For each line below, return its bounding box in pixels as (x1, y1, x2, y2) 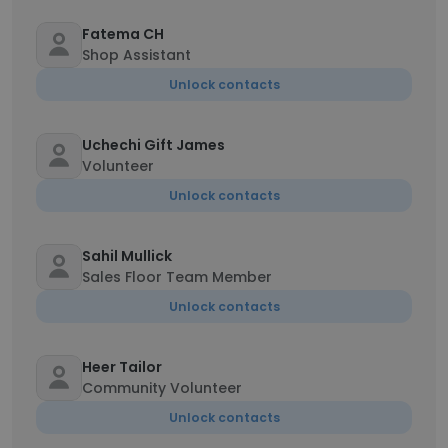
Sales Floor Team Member (82, 267, 272, 287)
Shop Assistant (82, 45, 191, 65)
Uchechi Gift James (82, 135, 225, 155)
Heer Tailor (82, 357, 162, 377)
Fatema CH (82, 24, 164, 44)
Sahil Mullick (82, 246, 172, 266)
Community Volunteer (82, 378, 242, 398)
